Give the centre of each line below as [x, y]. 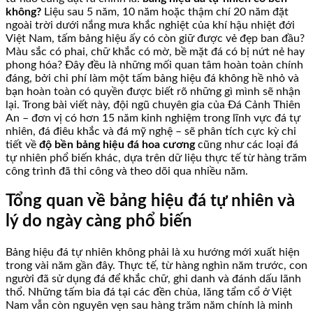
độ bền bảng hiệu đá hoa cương [117, 144]
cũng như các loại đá [247, 144]
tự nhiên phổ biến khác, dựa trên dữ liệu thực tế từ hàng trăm [156, 158]
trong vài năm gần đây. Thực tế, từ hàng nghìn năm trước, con [156, 266]
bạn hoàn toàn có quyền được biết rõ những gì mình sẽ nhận [153, 91]
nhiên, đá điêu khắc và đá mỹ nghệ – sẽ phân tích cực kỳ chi [151, 131]
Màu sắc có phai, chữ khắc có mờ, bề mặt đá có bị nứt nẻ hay [155, 51]
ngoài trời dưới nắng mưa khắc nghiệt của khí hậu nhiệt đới [150, 25]
